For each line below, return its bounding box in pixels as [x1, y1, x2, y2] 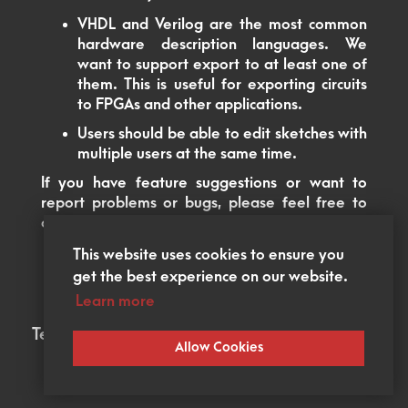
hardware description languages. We [76, 36, 368, 54]
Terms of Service [32, 324, 158, 344]
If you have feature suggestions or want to [40, 175, 368, 192]
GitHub [179, 215, 228, 232]
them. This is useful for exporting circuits [76, 76, 368, 94]
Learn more [76, 293, 156, 311]
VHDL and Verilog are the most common [76, 16, 368, 34]
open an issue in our [40, 215, 180, 232]
